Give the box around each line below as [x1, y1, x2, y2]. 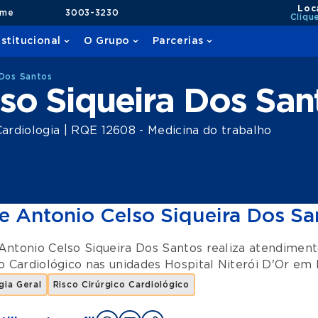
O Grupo [83, 36, 130, 46]
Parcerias [152, 36, 204, 46]
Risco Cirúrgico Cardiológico [53, 280, 190, 289]
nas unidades [85, 259, 165, 270]
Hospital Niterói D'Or [164, 259, 290, 270]
